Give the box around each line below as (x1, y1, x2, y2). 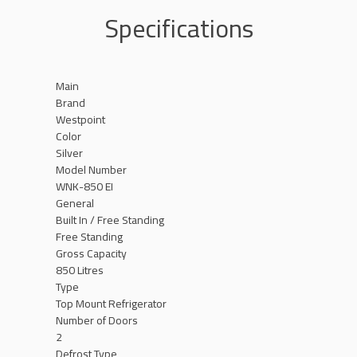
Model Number (56, 159, 127, 180)
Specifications (104, 4, 253, 52)
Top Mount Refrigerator (56, 293, 167, 314)
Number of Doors (56, 310, 138, 331)
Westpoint (56, 109, 105, 130)
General (56, 193, 94, 214)
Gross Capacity (56, 243, 127, 264)
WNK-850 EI (56, 176, 113, 197)
